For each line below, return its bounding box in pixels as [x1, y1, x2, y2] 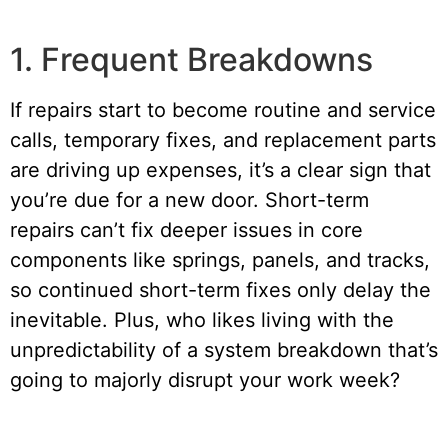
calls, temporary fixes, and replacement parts [10, 128, 436, 153]
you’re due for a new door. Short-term [10, 188, 369, 213]
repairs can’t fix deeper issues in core [10, 218, 363, 243]
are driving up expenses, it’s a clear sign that [10, 158, 431, 183]
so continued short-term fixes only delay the [10, 278, 431, 303]
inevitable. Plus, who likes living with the [10, 308, 394, 333]
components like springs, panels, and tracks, [10, 248, 430, 273]
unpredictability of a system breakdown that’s [10, 338, 438, 363]
